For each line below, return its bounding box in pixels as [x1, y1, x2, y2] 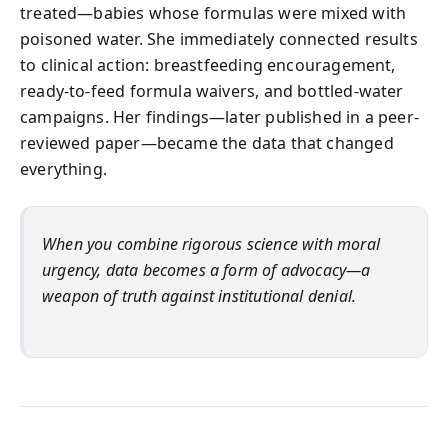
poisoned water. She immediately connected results [20, 27, 418, 50]
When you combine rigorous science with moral [42, 232, 380, 255]
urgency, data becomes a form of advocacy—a [42, 258, 371, 281]
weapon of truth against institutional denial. [42, 284, 357, 307]
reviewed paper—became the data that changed [20, 131, 394, 154]
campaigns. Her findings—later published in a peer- [20, 105, 419, 128]
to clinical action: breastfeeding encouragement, [20, 53, 396, 76]
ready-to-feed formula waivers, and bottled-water [20, 79, 404, 102]
